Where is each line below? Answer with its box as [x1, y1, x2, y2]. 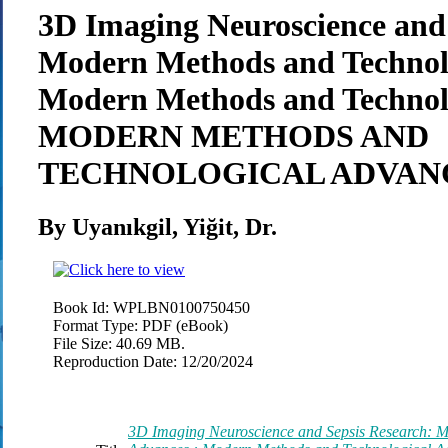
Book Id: [53, 298, 109, 316]
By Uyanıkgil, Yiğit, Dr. [38, 213, 277, 240]
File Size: [53, 334, 112, 352]
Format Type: [53, 316, 138, 334]
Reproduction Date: [53, 352, 177, 370]
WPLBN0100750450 [113, 298, 250, 316]
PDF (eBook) [142, 316, 228, 334]
